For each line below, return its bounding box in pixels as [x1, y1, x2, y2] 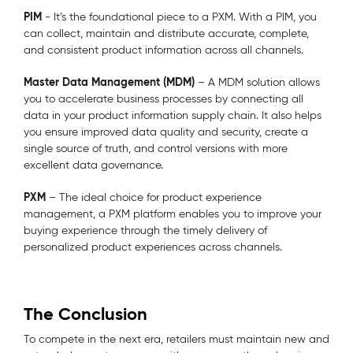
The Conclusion [24, 303, 147, 325]
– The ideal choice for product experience [49, 190, 262, 204]
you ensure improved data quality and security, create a [24, 124, 308, 139]
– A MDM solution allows [195, 75, 320, 89]
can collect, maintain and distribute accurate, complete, [24, 26, 309, 40]
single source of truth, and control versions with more [24, 141, 288, 155]
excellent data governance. [24, 158, 163, 172]
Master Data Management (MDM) [24, 74, 195, 89]
